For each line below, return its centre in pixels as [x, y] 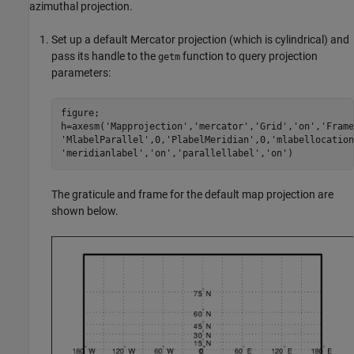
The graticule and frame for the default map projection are [192, 194]
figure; [80, 113]
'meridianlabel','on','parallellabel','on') [177, 154]
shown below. [85, 211]
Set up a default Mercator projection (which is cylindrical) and [200, 39]
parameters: [81, 72]
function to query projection [249, 56]
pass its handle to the [105, 56]
